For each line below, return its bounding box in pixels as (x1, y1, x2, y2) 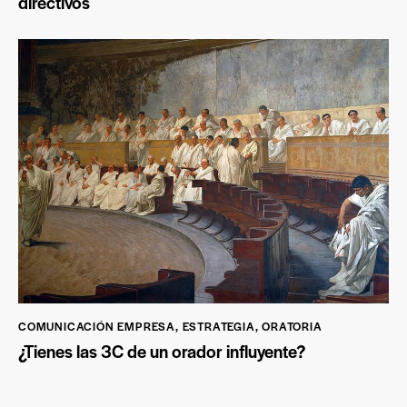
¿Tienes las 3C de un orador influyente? (18, 339, 305, 364)
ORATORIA (262, 317, 323, 334)
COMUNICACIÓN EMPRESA (18, 317, 175, 334)
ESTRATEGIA (182, 317, 255, 334)
